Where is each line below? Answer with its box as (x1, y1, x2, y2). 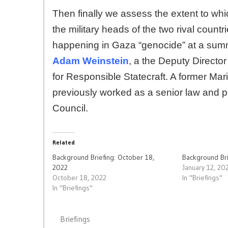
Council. (52, 102, 88, 113)
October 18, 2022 (52, 173, 106, 182)
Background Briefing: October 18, (52, 152, 154, 162)
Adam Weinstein (52, 55, 129, 66)
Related (52, 138, 75, 146)
